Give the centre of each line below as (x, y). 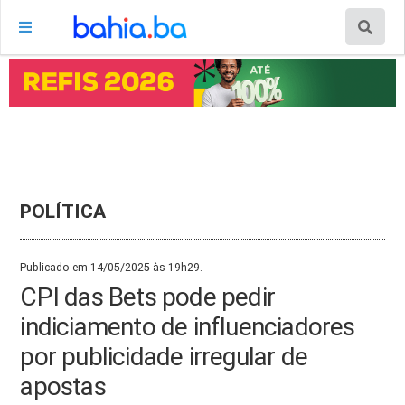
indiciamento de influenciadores (188, 326)
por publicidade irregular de (164, 356)
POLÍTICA (63, 211)
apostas (63, 386)
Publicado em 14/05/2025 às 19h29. (112, 267)
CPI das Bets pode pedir (147, 297)
